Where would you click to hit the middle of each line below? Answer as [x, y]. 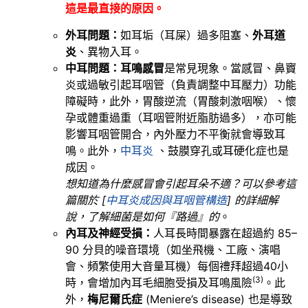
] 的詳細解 [253, 200]
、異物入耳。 [109, 51]
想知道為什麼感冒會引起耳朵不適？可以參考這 [181, 183]
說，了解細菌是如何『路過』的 [142, 216]
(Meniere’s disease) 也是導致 [217, 299]
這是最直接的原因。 [115, 9]
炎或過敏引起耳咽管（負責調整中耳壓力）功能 [181, 84]
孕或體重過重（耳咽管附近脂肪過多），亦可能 [181, 117]
